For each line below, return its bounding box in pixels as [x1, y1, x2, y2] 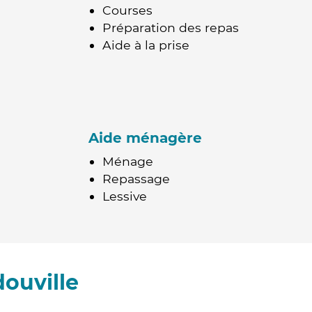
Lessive [102, 189, 147, 203]
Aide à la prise [102, 38, 189, 52]
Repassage [102, 171, 170, 186]
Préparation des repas [102, 20, 239, 35]
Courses [102, 3, 153, 17]
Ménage [102, 154, 153, 169]
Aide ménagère [88, 130, 202, 146]
